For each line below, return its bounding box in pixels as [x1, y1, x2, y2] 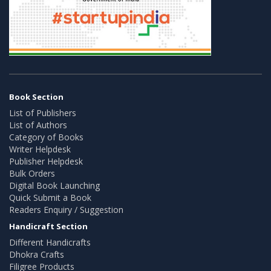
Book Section [9, 91, 64, 102]
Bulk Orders [9, 167, 55, 179]
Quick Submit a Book [9, 191, 91, 203]
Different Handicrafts [9, 236, 91, 248]
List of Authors [9, 119, 67, 131]
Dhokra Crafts [9, 248, 64, 260]
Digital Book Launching [9, 179, 100, 191]
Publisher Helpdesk [9, 155, 83, 167]
